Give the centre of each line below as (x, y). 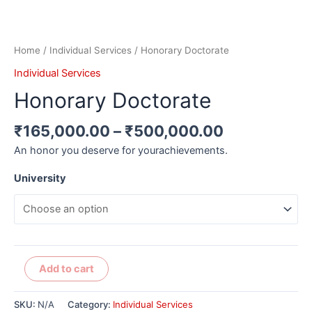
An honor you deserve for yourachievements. (121, 150)
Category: (90, 305)
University (40, 179)
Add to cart (66, 268)
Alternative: (135, 264)
